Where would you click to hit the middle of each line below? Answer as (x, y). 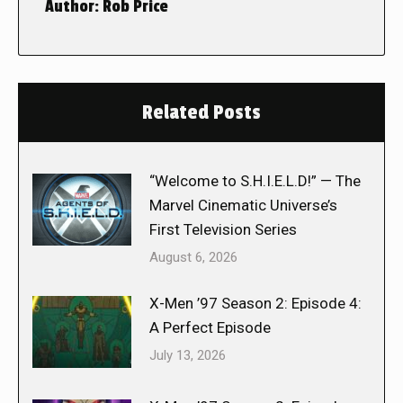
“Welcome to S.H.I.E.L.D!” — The (255, 181)
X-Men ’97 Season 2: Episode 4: (255, 304)
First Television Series (223, 230)
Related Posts (201, 113)
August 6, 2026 (193, 258)
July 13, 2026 (188, 356)
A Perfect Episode (210, 328)
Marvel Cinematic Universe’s (243, 206)
